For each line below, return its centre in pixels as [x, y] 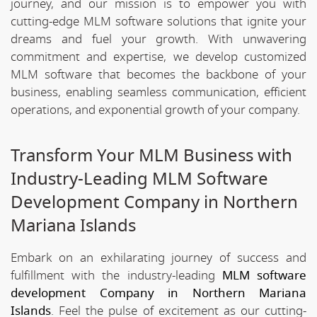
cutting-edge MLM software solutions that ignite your [158, 21]
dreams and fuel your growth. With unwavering [158, 39]
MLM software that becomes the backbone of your [158, 74]
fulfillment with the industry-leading [116, 275]
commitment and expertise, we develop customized [158, 57]
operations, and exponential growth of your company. [155, 110]
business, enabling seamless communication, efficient [158, 92]
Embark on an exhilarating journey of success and [158, 258]
